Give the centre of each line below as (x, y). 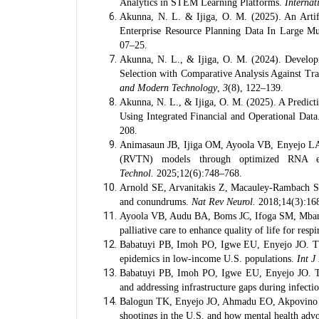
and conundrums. (156, 202)
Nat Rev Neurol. (224, 202)
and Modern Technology (168, 88)
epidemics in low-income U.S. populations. (208, 259)
